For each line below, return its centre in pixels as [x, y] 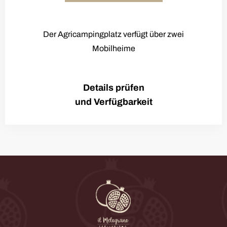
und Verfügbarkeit [113, 102]
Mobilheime [113, 49]
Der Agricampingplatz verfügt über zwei [113, 34]
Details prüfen [113, 88]
